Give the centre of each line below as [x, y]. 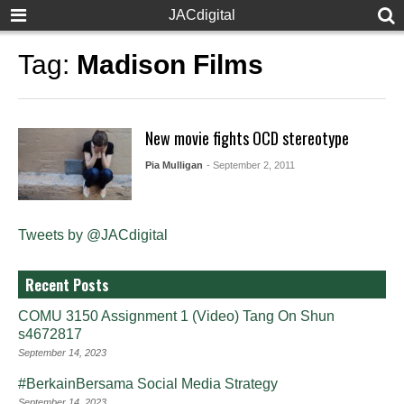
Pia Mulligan [174, 165]
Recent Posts [67, 285]
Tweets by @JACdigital [93, 234]
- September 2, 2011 [250, 165]
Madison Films [170, 64]
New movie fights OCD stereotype [247, 138]
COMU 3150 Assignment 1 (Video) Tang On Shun [176, 316]
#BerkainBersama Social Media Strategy [148, 383]
